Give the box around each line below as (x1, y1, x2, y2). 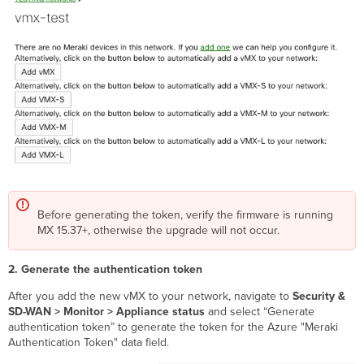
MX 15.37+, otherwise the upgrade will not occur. (37, 223, 280, 238)
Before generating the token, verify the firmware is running (37, 208, 334, 223)
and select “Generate (205, 305, 315, 319)
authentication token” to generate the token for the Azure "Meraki (8, 320, 339, 335)
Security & (289, 289, 346, 304)
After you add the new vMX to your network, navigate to (8, 289, 290, 304)
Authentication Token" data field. (8, 336, 170, 350)
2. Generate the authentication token (8, 262, 203, 277)
